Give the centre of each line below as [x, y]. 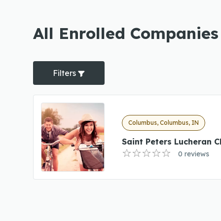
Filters [65, 73]
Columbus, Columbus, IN [163, 122]
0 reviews [193, 154]
